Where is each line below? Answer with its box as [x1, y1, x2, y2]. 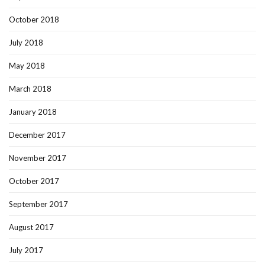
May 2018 [9, 61, 45, 71]
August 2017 [9, 222, 54, 232]
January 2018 [9, 107, 57, 117]
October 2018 [9, 15, 59, 25]
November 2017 [9, 153, 66, 163]
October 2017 [9, 176, 59, 186]
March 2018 [9, 84, 51, 94]
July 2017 [9, 245, 43, 256]
